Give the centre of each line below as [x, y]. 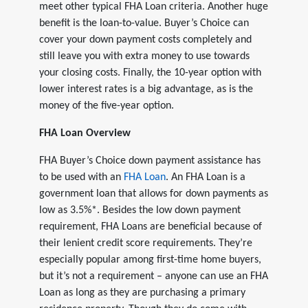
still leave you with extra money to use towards [144, 56]
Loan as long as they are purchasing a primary [142, 293]
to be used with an [81, 177]
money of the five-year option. [106, 106]
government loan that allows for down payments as [153, 194]
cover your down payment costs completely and [145, 40]
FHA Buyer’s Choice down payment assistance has [150, 161]
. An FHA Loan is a [205, 177]
